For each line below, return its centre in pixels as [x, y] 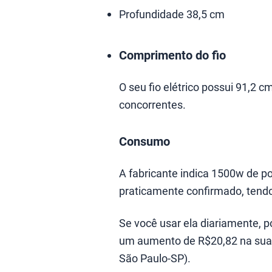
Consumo [144, 141]
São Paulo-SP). [155, 258]
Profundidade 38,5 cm [172, 14]
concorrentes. [152, 104]
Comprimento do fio [172, 55]
